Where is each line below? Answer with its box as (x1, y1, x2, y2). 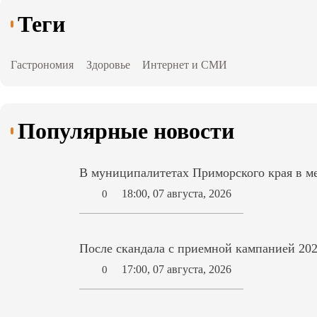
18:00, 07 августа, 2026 (122, 188, 232, 200)
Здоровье (86, 58, 130, 71)
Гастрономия (11, 58, 74, 71)
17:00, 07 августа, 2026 (122, 263, 232, 276)
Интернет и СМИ (142, 58, 228, 71)
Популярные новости (18, 118, 235, 144)
